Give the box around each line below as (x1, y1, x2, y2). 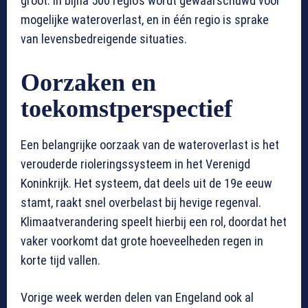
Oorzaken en (21, 69, 156, 97)
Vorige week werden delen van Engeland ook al (21, 290, 254, 305)
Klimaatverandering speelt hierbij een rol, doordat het (21, 214, 287, 230)
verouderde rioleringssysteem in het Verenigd (21, 157, 250, 172)
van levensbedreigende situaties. (21, 32, 187, 47)
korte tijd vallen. (21, 253, 100, 268)
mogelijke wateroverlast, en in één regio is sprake (21, 12, 269, 27)
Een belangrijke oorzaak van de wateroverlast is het (21, 137, 279, 153)
